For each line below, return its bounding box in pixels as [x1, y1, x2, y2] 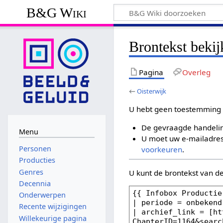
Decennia [18, 178, 51, 188]
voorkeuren [141, 144, 182, 155]
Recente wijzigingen [18, 202, 87, 212]
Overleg [182, 67, 211, 77]
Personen [18, 144, 51, 154]
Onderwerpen [18, 190, 66, 200]
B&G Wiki [26, 4, 87, 20]
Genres [18, 167, 43, 177]
